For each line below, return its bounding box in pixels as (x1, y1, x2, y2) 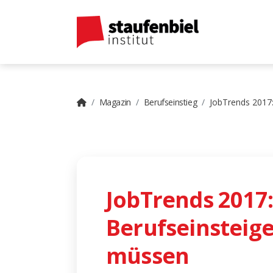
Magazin (99, 96, 131, 108)
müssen (106, 241, 190, 271)
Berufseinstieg (143, 96, 197, 108)
